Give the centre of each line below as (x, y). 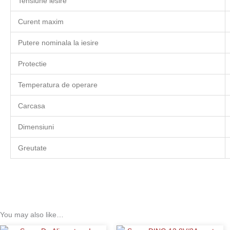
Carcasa (32, 106)
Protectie (32, 63)
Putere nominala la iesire (58, 42)
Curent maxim (41, 21)
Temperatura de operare (58, 84)
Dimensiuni (36, 127)
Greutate (32, 148)
